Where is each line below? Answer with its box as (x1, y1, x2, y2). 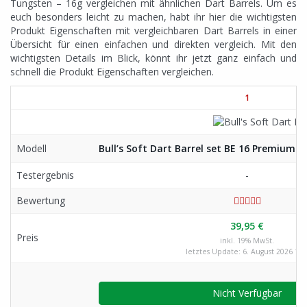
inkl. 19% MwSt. (220, 236, 274, 245)
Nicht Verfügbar (212, 286, 282, 299)
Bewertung (16, 194, 65, 207)
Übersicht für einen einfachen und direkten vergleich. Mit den (10, 38, 297, 51)
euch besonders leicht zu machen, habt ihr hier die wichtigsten (10, 10, 297, 23)
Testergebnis (16, 169, 74, 182)
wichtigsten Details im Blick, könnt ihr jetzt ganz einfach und (10, 51, 297, 64)
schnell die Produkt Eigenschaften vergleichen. (10, 65, 214, 78)
